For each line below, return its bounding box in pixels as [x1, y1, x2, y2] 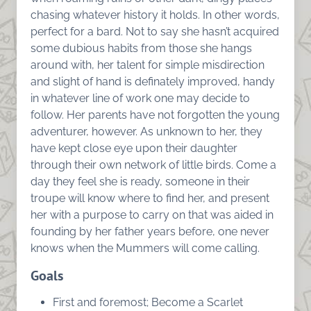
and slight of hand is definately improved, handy [31, 74, 275, 88]
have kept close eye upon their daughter [31, 141, 237, 155]
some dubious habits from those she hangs [31, 41, 252, 55]
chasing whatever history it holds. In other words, [31, 8, 280, 22]
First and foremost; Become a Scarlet [53, 295, 243, 309]
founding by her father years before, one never [31, 224, 269, 238]
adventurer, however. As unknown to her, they [31, 124, 262, 138]
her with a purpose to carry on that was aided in [31, 208, 274, 221]
